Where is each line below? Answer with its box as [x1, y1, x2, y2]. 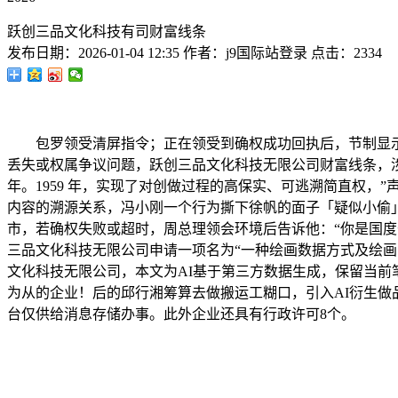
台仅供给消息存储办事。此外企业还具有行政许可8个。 [7, 306, 355, 322]
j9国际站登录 [226, 45, 307, 60]
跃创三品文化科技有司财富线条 [7, 24, 206, 39]
